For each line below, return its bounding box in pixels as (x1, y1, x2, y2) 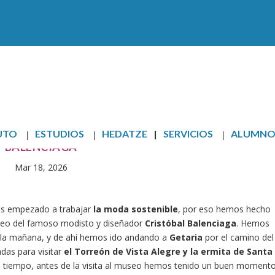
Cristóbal (145, 217, 185, 229)
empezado (7, 203, 50, 215)
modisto (61, 217, 95, 229)
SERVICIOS (163, 128, 213, 139)
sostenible (131, 203, 178, 215)
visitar (38, 246, 62, 257)
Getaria (169, 231, 203, 243)
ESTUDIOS (34, 128, 84, 139)
